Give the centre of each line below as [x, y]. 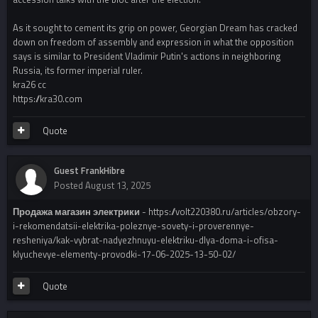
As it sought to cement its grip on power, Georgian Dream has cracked [155, 28]
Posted [70, 186]
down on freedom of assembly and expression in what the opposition [153, 42]
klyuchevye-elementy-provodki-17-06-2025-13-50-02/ [124, 254]
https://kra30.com [48, 99]
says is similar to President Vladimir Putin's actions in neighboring [147, 56]
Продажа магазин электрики [76, 212]
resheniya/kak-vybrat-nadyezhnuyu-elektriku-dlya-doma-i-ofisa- [146, 240]
